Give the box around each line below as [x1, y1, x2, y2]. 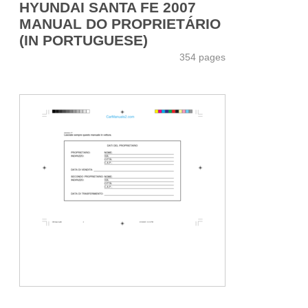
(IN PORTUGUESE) [19, 32, 148, 48]
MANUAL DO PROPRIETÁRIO [19, 15, 221, 32]
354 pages [179, 51, 225, 63]
